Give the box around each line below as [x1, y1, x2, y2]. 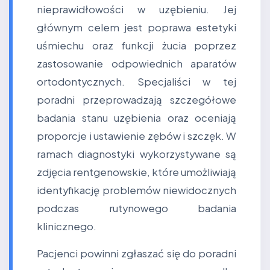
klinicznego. [37, 220, 96, 233]
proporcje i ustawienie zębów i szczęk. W [37, 130, 236, 142]
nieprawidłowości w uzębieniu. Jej [37, 3, 236, 16]
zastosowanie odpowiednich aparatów [37, 57, 236, 70]
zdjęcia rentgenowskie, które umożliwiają [37, 166, 236, 178]
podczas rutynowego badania [37, 202, 236, 215]
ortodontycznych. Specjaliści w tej [37, 75, 236, 88]
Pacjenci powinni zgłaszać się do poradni [37, 247, 236, 260]
